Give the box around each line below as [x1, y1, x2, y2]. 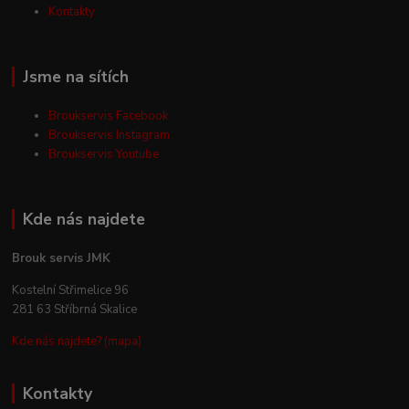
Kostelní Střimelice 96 [12, 281, 130, 299]
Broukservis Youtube [48, 145, 160, 163]
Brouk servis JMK [12, 249, 111, 267]
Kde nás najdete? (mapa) [12, 332, 142, 350]
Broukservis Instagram [48, 126, 171, 143]
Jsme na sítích [22, 66, 129, 89]
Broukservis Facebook [48, 107, 169, 124]
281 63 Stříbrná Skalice [12, 300, 138, 318]
